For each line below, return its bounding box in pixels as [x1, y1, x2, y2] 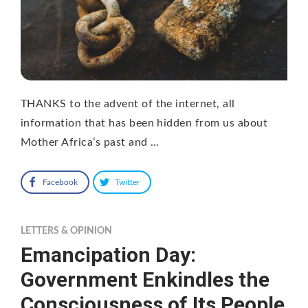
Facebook [43, 178, 78, 187]
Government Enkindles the [21, 267, 269, 292]
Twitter [115, 178, 140, 187]
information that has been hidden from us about [21, 118, 268, 129]
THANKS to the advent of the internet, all [21, 98, 235, 110]
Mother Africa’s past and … [21, 137, 159, 148]
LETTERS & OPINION [21, 226, 112, 236]
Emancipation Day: [21, 243, 196, 267]
